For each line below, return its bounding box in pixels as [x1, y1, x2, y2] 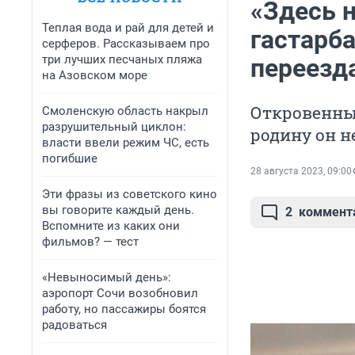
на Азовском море [42, 68, 147, 82]
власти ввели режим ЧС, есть [42, 136, 209, 150]
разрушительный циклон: [42, 120, 186, 134]
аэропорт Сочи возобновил [42, 286, 198, 300]
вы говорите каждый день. [42, 203, 194, 217]
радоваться [42, 318, 107, 332]
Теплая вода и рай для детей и [42, 21, 214, 35]
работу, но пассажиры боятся [42, 302, 206, 316]
